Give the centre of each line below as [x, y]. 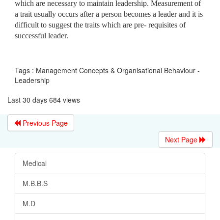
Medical [35, 163]
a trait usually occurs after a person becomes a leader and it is [109, 14]
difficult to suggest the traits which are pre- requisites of [100, 25]
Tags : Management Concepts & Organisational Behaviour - [107, 70]
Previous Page [44, 123]
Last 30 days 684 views [44, 99]
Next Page [182, 139]
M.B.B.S [35, 183]
